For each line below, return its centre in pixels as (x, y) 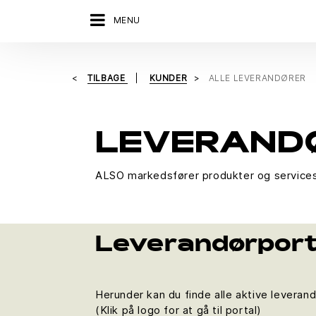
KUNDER (168, 78)
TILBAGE (108, 78)
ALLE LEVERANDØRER (257, 78)
